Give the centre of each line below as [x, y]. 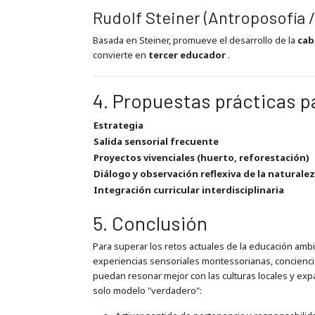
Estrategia [118, 125]
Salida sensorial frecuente [156, 141]
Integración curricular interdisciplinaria [188, 189]
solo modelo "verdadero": [147, 291]
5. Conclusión [150, 223]
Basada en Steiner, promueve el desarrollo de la [195, 40]
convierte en [120, 54]
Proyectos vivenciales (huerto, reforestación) [201, 157]
